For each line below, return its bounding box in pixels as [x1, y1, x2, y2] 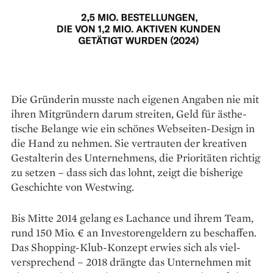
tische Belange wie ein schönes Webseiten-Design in [11, 121, 255, 136]
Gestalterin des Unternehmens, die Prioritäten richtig [11, 151, 260, 165]
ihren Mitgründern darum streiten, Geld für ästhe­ [11, 107, 247, 121]
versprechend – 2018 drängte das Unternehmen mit [11, 255, 251, 269]
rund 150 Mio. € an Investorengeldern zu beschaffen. [11, 225, 257, 240]
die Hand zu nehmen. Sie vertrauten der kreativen [11, 136, 247, 151]
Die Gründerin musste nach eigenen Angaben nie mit [11, 92, 259, 107]
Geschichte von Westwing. [11, 180, 134, 194]
